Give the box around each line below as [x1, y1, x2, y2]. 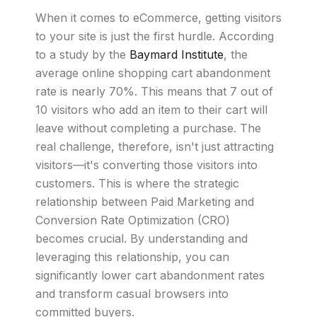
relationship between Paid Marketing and [35, 195, 254, 209]
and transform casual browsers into [35, 287, 229, 301]
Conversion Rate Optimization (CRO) [35, 213, 230, 227]
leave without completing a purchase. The [35, 121, 261, 135]
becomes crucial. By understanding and [35, 231, 248, 246]
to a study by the [35, 47, 129, 62]
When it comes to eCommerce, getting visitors [35, 11, 282, 25]
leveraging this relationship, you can [35, 250, 229, 264]
